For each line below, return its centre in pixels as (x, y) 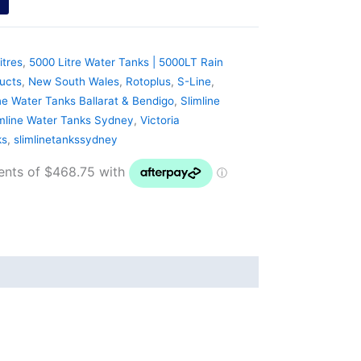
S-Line (194, 82)
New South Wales (73, 82)
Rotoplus (148, 82)
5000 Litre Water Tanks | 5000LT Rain (126, 62)
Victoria (160, 120)
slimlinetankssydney (65, 140)
